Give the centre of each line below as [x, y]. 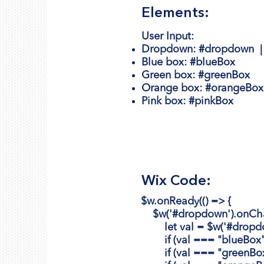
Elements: [175, 13]
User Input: [168, 36]
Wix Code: [176, 181]
